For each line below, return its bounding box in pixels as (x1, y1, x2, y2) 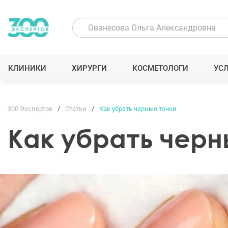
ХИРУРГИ (71, 64, 107, 73)
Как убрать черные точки (99, 105, 177, 112)
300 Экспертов (8, 105, 52, 112)
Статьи (65, 105, 87, 112)
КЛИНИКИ (8, 64, 46, 73)
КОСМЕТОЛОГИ (132, 64, 189, 73)
